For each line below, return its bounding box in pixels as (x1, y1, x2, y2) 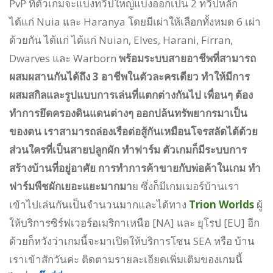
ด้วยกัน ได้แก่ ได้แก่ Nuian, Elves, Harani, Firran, (9, 32, 233, 47)
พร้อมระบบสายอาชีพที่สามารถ (119, 51, 256, 65)
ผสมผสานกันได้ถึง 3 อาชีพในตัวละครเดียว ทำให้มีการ (9, 69, 250, 83)
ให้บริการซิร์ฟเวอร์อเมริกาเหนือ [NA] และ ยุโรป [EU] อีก (9, 215, 260, 230)
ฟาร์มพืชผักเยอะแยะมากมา (9, 179, 132, 193)
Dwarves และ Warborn (9, 51, 119, 65)
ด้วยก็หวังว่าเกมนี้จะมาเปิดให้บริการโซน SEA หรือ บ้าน (9, 233, 255, 248)
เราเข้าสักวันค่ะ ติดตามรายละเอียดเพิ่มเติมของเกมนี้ (9, 252, 243, 266)
